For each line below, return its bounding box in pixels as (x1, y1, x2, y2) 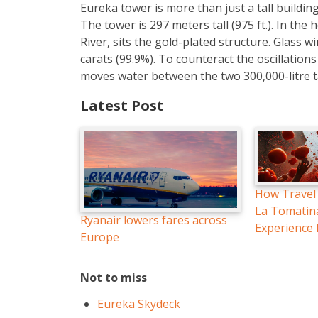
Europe (80, 229, 119, 246)
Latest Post (80, 96, 164, 116)
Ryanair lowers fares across (80, 212, 227, 229)
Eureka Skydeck (97, 295, 180, 312)
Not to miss (80, 270, 147, 286)
